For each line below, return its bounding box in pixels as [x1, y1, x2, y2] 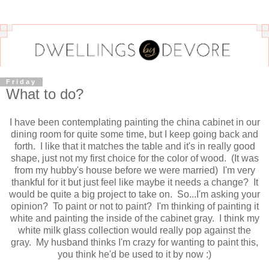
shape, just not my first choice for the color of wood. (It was [10, 153, 259, 164]
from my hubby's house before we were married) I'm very [14, 165, 255, 176]
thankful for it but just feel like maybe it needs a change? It [11, 177, 258, 188]
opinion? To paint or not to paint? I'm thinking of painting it [10, 201, 259, 212]
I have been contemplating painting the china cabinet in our [9, 117, 260, 128]
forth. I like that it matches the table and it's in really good [14, 141, 255, 152]
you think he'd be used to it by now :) [58, 249, 211, 260]
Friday [6, 78, 37, 86]
